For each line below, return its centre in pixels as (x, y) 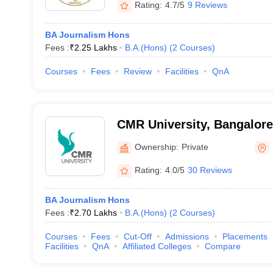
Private (195, 147)
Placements (245, 236)
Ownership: (156, 147)
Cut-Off (137, 236)
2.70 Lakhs (95, 213)
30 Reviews (210, 170)
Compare (222, 246)
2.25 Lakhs (95, 48)
